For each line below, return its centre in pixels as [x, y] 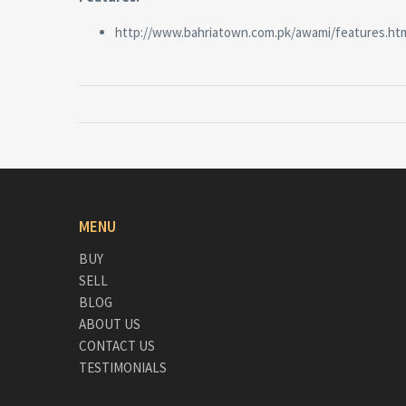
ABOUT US [110, 324]
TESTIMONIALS [123, 367]
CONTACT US [117, 346]
